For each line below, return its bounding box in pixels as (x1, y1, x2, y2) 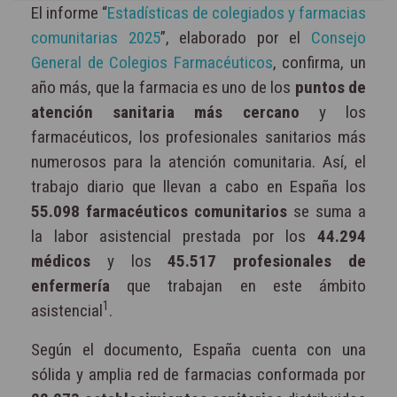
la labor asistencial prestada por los (31, 225, 317, 246)
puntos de (294, 76, 367, 97)
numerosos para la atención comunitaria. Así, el (31, 151, 366, 172)
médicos (31, 250, 90, 271)
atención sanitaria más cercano (31, 101, 300, 122)
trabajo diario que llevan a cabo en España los (31, 175, 366, 197)
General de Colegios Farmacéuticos (31, 51, 273, 73)
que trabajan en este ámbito (110, 275, 366, 296)
